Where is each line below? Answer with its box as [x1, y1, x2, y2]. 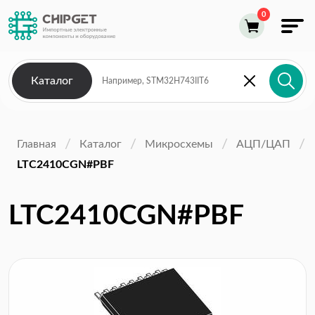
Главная [17, 138, 56, 150]
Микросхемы [145, 138, 213, 150]
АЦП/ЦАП [236, 138, 290, 150]
